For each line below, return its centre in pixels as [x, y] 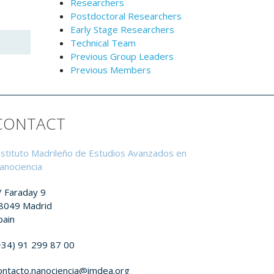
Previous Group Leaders [122, 56]
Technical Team [103, 43]
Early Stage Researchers [122, 29]
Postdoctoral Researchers [126, 16]
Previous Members [110, 70]
